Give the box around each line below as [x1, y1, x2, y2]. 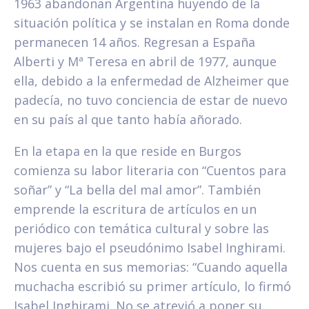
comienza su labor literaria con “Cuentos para [14, 162, 286, 179]
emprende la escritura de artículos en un [14, 201, 257, 218]
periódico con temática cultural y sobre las [14, 220, 269, 237]
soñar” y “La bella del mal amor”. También [14, 181, 261, 199]
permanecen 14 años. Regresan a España [14, 34, 255, 51]
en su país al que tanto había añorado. [14, 111, 242, 128]
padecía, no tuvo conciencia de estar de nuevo [14, 92, 288, 109]
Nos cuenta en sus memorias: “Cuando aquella [14, 259, 288, 276]
